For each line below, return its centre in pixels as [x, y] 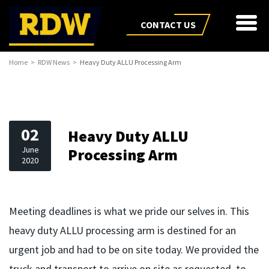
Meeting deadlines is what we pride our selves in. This [129, 211]
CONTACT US [168, 25]
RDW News [54, 62]
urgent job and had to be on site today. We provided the [134, 250]
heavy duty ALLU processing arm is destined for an [122, 231]
